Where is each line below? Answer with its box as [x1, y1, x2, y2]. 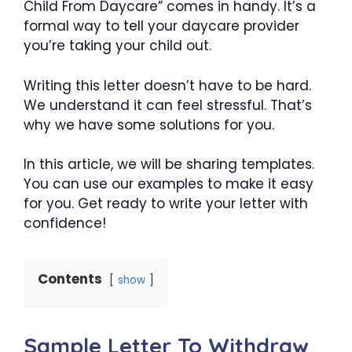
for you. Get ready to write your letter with [24, 194, 308, 213]
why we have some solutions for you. [24, 115, 274, 134]
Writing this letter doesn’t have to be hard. [24, 75, 311, 95]
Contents [38, 269, 102, 288]
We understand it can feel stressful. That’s [24, 95, 312, 115]
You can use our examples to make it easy [24, 174, 313, 193]
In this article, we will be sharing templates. [24, 155, 314, 174]
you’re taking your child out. [24, 36, 211, 55]
